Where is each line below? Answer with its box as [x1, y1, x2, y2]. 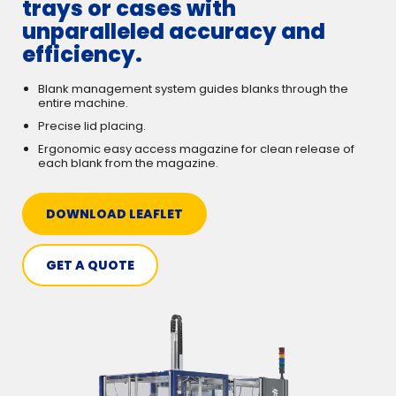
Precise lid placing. [38, 118, 146, 134]
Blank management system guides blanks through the [38, 80, 348, 97]
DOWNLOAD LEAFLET [46, 205, 183, 223]
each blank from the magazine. [38, 155, 218, 171]
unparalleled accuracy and [22, 17, 325, 46]
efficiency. [22, 40, 142, 69]
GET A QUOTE [46, 256, 134, 274]
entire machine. [38, 95, 128, 111]
